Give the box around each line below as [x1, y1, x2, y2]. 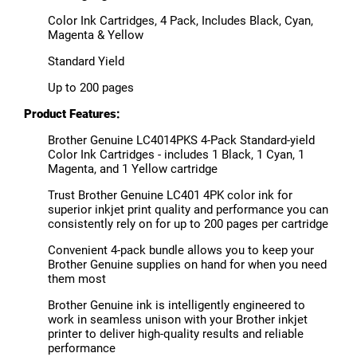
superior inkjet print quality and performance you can [48, 202, 328, 218]
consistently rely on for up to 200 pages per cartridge [48, 217, 328, 232]
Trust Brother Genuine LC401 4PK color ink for [48, 188, 292, 203]
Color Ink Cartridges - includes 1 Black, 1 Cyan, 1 [48, 147, 304, 163]
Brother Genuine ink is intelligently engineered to [48, 298, 305, 313]
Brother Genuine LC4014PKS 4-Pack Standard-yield [48, 133, 315, 148]
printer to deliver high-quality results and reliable [48, 327, 304, 342]
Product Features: [24, 107, 120, 122]
